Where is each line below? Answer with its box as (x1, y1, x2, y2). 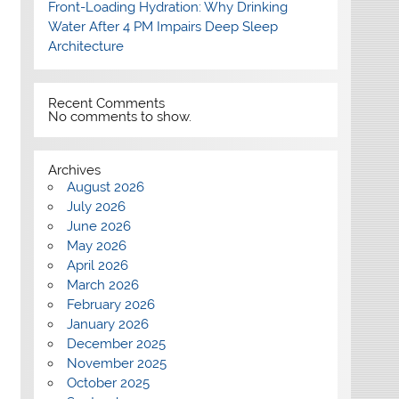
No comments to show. (47, 108, 191, 125)
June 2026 (66, 218, 131, 235)
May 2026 (66, 238, 126, 255)
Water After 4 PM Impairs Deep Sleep (47, 19, 278, 36)
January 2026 (66, 316, 149, 333)
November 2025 (66, 355, 167, 372)
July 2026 (66, 199, 126, 216)
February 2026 (66, 297, 155, 313)
